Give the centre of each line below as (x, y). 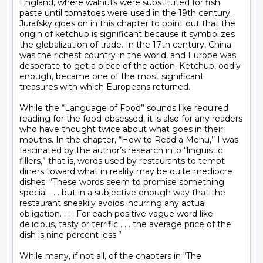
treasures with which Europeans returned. (105, 87)
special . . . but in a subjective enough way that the (122, 193)
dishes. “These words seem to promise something (122, 182)
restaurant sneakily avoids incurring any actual (113, 203)
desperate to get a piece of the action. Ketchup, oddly (130, 66)
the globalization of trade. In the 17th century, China (125, 45)
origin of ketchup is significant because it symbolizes (127, 34)
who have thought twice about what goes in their (121, 129)
